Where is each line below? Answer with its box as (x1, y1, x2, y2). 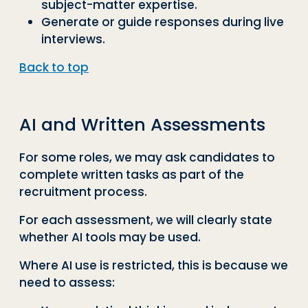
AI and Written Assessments (19, 112, 265, 137)
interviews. (41, 30, 105, 47)
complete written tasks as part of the (19, 166, 244, 183)
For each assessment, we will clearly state (19, 211, 272, 228)
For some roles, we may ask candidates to (19, 148, 275, 166)
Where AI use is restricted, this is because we (19, 256, 288, 274)
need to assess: (19, 274, 115, 291)
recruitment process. (19, 183, 147, 200)
